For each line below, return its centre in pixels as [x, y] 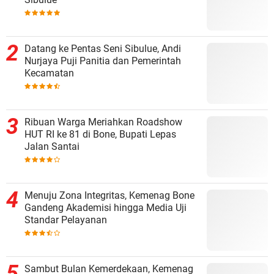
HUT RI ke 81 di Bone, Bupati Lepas [100, 134]
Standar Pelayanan [66, 220]
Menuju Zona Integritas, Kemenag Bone [109, 195]
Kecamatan [49, 73]
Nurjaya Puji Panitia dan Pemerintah [103, 61]
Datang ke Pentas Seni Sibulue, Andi [103, 48]
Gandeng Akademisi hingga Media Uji [106, 207]
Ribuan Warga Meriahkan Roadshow [103, 122]
